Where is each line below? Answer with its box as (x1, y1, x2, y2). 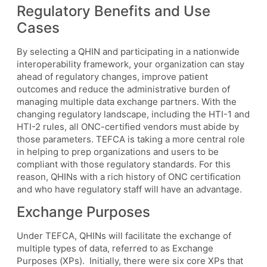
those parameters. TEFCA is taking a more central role (17, 133, 245, 145)
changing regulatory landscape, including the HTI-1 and (17, 108, 250, 120)
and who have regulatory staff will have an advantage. (17, 183, 242, 195)
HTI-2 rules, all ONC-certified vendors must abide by (17, 120, 239, 132)
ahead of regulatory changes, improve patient (17, 70, 208, 82)
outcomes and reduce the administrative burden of (17, 83, 230, 95)
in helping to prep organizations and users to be (17, 145, 219, 157)
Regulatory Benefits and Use (17, 2, 210, 20)
